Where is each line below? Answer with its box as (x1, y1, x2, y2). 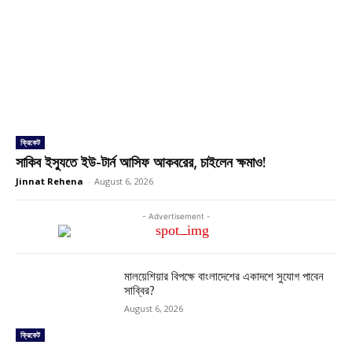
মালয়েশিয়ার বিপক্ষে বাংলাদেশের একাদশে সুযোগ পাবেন (124, 268, 324, 284)
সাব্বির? (124, 282, 156, 298)
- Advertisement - (141, 211, 211, 221)
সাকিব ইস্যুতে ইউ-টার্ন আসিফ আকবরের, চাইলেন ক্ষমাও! (16, 152, 266, 170)
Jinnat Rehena (16, 174, 83, 187)
